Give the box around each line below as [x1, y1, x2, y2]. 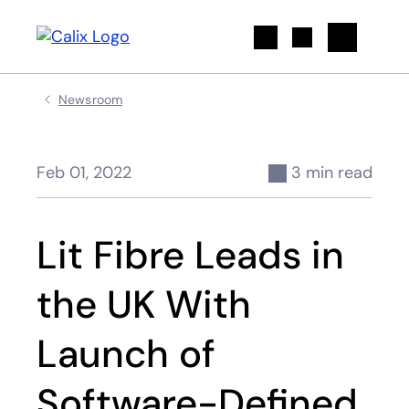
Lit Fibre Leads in [37, 230, 344, 280]
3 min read [291, 162, 372, 184]
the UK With [37, 279, 251, 330]
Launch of [37, 329, 215, 379]
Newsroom [58, 91, 123, 108]
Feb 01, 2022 [37, 162, 131, 184]
